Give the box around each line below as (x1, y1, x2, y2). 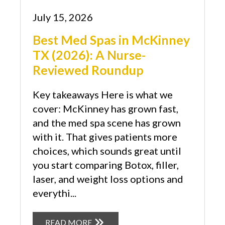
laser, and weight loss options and (33, 172, 183, 185)
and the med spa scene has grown (33, 116, 181, 129)
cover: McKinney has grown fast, (33, 102, 178, 115)
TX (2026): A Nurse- (33, 47, 146, 62)
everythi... (33, 186, 76, 199)
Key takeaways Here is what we (33, 88, 173, 100)
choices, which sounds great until (33, 144, 181, 157)
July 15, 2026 (33, 11, 93, 23)
